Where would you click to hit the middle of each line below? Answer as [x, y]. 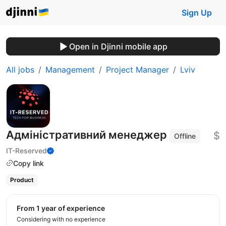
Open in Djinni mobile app [118, 46]
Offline [185, 136]
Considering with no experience [61, 219]
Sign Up [197, 13]
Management [70, 70]
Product [22, 180]
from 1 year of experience [63, 208]
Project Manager [137, 70]
